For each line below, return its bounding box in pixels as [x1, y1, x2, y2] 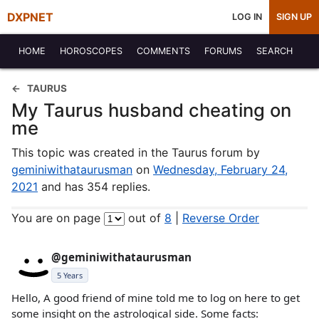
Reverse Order [182, 211, 259, 225]
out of [125, 211, 164, 225]
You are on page [11, 211, 104, 225]
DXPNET [7, 10, 53, 24]
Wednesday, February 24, [153, 162, 288, 177]
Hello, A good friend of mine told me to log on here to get [11, 291, 300, 305]
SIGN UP [276, 11, 312, 22]
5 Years [57, 270, 83, 281]
